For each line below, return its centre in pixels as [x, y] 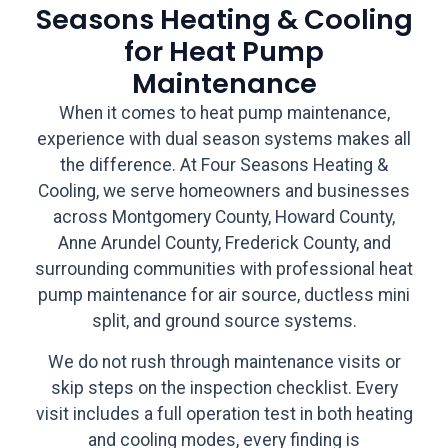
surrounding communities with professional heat [224, 269]
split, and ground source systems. [224, 321]
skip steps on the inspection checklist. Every [224, 387]
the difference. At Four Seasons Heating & [224, 165]
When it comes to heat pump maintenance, [224, 113]
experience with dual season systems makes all [224, 139]
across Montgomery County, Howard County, [224, 217]
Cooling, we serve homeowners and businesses [224, 191]
